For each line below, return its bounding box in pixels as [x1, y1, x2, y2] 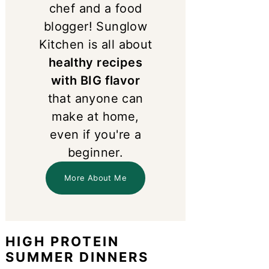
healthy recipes [49, 55, 142, 70]
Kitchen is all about [38, 37, 153, 52]
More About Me [64, 172, 127, 183]
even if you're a [49, 127, 142, 142]
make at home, [52, 109, 139, 124]
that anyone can [47, 91, 144, 106]
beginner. [67, 145, 124, 160]
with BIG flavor [51, 73, 140, 88]
